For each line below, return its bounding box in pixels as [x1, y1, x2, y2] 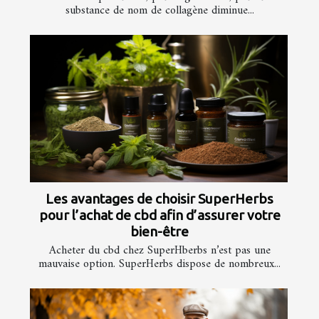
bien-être [130, 223, 189, 239]
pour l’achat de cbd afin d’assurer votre [38, 206, 281, 223]
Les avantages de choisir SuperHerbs [46, 190, 273, 206]
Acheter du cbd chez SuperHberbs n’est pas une [48, 240, 271, 261]
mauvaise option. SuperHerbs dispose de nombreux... [38, 253, 281, 274]
